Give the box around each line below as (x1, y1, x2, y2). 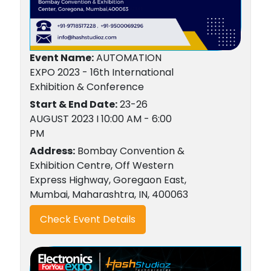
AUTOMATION (93, 50, 162, 65)
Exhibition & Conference (29, 79, 144, 94)
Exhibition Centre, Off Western (29, 158, 174, 172)
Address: (29, 143, 75, 158)
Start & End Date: (29, 97, 117, 111)
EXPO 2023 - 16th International (29, 65, 174, 79)
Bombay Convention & (74, 143, 184, 158)
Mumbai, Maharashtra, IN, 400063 (29, 187, 188, 201)
